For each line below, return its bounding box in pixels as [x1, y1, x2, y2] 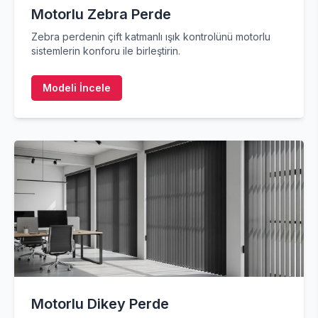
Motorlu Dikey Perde [31, 295, 169, 312]
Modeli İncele [43, 82, 111, 94]
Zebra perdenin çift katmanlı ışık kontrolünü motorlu [31, 31, 270, 43]
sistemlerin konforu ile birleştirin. [31, 45, 180, 57]
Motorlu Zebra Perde [31, 6, 171, 23]
